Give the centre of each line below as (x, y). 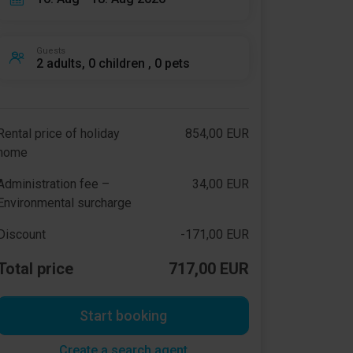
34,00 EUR (220, 184)
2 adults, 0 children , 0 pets (113, 63)
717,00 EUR (209, 269)
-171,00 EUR (214, 234)
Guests (51, 50)
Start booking (123, 316)
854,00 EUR (217, 134)
